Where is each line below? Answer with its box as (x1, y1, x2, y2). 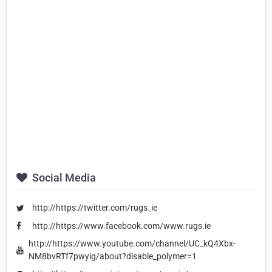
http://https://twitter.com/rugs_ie (32, 203, 157, 213)
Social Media (30, 171, 96, 185)
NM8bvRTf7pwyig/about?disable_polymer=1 (29, 251, 197, 262)
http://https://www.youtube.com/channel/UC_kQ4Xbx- (29, 239, 236, 249)
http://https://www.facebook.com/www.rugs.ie (32, 220, 211, 231)
